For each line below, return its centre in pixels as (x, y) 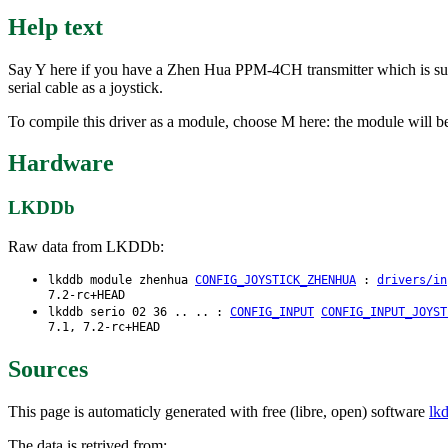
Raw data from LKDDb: (86, 247)
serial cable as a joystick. (85, 87)
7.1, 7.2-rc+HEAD (104, 328)
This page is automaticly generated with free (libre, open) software (218, 411)
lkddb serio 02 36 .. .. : (139, 312)
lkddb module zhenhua (121, 280)
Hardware (61, 163)
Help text (55, 26)
